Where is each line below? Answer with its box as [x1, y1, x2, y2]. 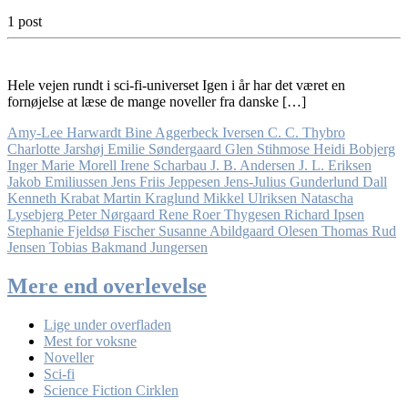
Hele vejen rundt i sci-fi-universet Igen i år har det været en [7, 76, 345, 93]
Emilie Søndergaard [107, 140, 221, 157]
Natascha [301, 189, 353, 206]
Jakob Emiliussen [7, 173, 107, 189]
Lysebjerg [7, 206, 64, 222]
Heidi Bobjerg [313, 140, 395, 157]
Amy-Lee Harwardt [7, 124, 121, 140]
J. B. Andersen [210, 157, 295, 173]
